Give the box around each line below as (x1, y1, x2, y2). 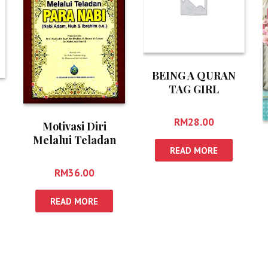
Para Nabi (49, 146, 99, 161)
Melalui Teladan (32, 132, 116, 147)
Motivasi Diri (42, 118, 106, 133)
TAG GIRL (169, 81, 219, 96)
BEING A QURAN (152, 68, 236, 83)
